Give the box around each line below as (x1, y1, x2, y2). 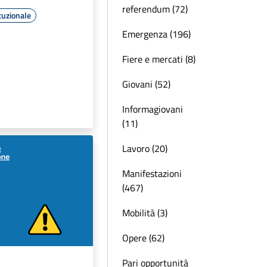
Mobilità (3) (122, 206, 167, 220)
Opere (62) (122, 231, 164, 245)
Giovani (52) (122, 77, 170, 91)
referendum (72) (122, 2, 188, 16)
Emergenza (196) (122, 27, 191, 41)
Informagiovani (122, 102, 183, 116)
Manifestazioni (122, 166, 182, 181)
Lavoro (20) (122, 141, 167, 156)
